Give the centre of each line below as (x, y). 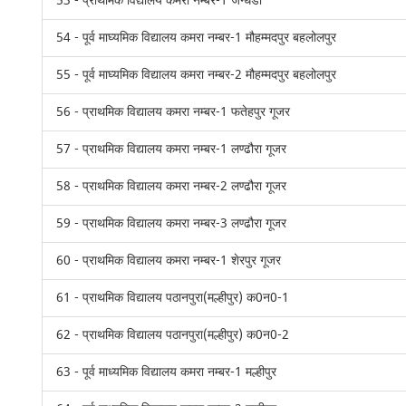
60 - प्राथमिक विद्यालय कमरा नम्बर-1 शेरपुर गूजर (169, 261)
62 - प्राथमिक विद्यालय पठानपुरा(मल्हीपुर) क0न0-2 (173, 335)
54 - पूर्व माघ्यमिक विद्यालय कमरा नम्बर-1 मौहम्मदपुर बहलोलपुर (197, 38)
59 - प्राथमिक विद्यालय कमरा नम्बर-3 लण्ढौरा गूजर (172, 223)
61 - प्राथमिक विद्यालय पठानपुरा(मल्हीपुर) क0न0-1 (173, 298)
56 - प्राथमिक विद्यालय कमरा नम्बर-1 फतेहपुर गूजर (174, 112)
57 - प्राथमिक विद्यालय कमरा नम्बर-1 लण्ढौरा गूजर (172, 149)
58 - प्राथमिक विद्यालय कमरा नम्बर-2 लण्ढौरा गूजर (172, 186)
